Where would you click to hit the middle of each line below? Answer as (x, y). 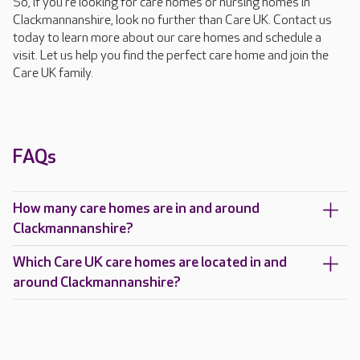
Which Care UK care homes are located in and (150, 263)
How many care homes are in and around (136, 209)
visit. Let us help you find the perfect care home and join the (171, 56)
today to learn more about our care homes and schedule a (167, 39)
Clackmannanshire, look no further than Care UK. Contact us (172, 21)
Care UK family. (54, 74)
